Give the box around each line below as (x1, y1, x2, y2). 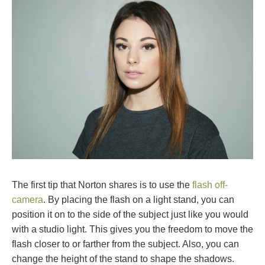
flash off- (192, 180, 228, 190)
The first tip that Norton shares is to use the (12, 180, 192, 190)
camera (12, 195, 43, 205)
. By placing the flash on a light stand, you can (43, 195, 234, 205)
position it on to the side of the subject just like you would (12, 209, 248, 220)
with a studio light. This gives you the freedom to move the (12, 224, 253, 235)
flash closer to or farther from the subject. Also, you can (12, 239, 239, 250)
